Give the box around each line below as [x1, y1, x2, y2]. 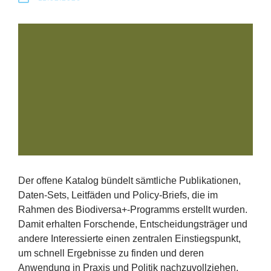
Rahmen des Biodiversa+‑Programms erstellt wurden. [18, 204, 247, 215]
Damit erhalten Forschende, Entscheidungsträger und [18, 219, 247, 230]
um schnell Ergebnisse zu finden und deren [18, 248, 204, 259]
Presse [18, 59, 55, 73]
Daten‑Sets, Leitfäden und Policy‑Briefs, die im [18, 190, 218, 201]
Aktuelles [18, 90, 66, 103]
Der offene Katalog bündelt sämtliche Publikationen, [18, 175, 241, 186]
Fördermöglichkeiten [18, 28, 125, 42]
